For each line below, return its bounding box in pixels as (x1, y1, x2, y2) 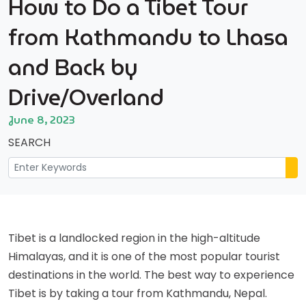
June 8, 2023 (8, 111, 75, 128)
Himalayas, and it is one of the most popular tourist (8, 249, 280, 264)
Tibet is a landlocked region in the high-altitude (8, 230, 260, 246)
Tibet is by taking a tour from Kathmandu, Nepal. (8, 286, 267, 301)
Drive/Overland (8, 80, 164, 115)
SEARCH (8, 135, 51, 150)
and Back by (8, 50, 138, 85)
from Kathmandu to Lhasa (8, 20, 288, 55)
